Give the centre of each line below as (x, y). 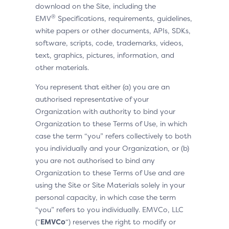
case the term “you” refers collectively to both (113, 136)
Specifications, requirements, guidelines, (124, 18)
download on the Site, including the (96, 6)
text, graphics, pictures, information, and (105, 55)
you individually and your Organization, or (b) (112, 148)
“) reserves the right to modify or (121, 222)
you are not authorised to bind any (95, 160)
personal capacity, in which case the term (106, 197)
